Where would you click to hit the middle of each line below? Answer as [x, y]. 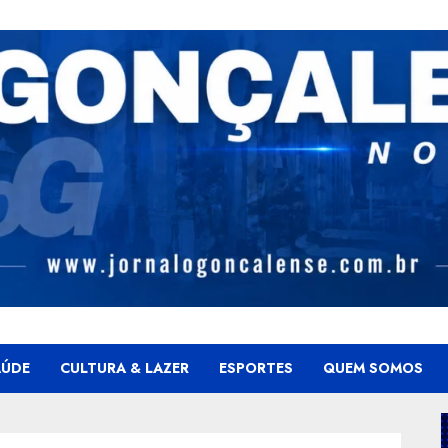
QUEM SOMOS [373, 367]
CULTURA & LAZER [124, 367]
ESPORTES [256, 367]
